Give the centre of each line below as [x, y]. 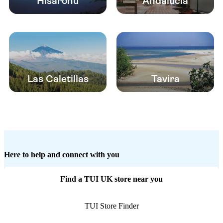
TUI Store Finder [111, 206]
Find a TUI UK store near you [111, 179]
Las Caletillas [58, 79]
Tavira [165, 79]
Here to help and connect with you [62, 155]
